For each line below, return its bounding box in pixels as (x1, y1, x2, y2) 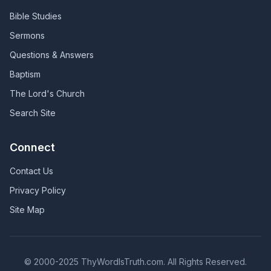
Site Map (10, 204, 45, 215)
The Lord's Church (10, 88, 85, 99)
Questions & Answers (10, 50, 94, 60)
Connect (10, 141, 55, 154)
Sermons (10, 30, 45, 41)
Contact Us (10, 166, 53, 176)
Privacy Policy (10, 185, 66, 195)
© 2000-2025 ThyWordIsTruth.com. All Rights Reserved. (24, 256, 247, 267)
